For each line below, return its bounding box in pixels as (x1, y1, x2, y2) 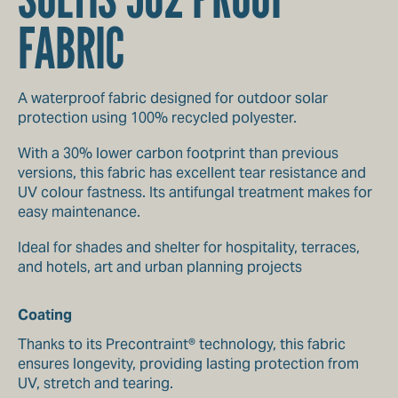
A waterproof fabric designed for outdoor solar (18, 89, 328, 107)
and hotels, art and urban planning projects (18, 258, 302, 276)
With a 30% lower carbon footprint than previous (18, 144, 338, 163)
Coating (18, 306, 72, 324)
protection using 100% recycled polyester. (18, 108, 297, 127)
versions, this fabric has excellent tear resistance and (18, 163, 366, 182)
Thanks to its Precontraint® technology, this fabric (18, 335, 346, 354)
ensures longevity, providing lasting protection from (18, 354, 359, 373)
